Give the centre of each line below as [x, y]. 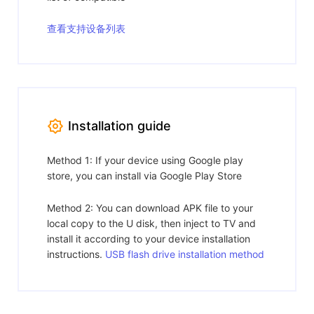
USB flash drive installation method [185, 254]
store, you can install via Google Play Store [144, 175]
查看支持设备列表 [86, 28]
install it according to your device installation [149, 238]
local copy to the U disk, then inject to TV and [151, 223]
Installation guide [120, 126]
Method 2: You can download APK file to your [150, 207]
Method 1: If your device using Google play [145, 160]
